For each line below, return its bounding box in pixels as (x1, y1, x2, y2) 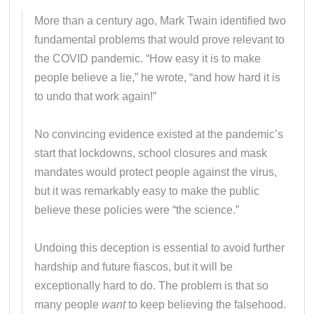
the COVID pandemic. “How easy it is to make (34, 52, 261, 64)
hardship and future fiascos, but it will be (34, 260, 233, 273)
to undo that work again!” (34, 90, 157, 102)
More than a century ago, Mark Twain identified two (34, 14, 287, 27)
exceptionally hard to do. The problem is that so (34, 279, 269, 292)
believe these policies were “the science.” (34, 203, 240, 216)
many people (34, 298, 102, 310)
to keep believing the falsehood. (125, 298, 287, 310)
